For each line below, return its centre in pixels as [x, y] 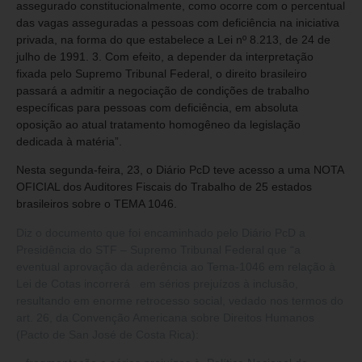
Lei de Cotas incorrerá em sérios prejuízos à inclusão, [157, 283]
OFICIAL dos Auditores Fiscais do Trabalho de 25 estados [164, 187]
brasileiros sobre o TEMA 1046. [97, 204]
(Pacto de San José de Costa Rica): [107, 334]
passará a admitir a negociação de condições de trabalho [163, 90]
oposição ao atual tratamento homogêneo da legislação [158, 124]
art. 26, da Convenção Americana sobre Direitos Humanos [165, 317]
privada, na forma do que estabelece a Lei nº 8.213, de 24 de [173, 39]
